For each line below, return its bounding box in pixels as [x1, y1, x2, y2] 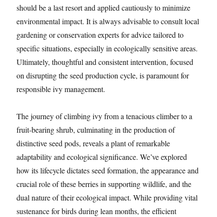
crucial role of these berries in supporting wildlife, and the [16, 179, 192, 189]
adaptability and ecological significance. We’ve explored [16, 152, 187, 162]
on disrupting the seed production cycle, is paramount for [16, 70, 189, 81]
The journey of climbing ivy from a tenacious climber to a [16, 111, 193, 122]
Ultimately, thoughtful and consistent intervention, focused [16, 57, 194, 67]
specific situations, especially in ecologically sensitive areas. [16, 43, 198, 54]
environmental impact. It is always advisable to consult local [16, 16, 200, 27]
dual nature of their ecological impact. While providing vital [16, 192, 198, 203]
